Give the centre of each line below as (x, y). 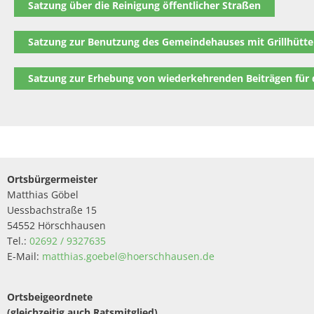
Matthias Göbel (43, 194)
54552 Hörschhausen (56, 225)
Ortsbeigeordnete (50, 297)
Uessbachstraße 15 (52, 210)
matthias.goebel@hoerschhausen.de (127, 256)
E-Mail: (23, 256)
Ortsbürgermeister (52, 179)
